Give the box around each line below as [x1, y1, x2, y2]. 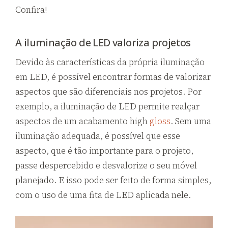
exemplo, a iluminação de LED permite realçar [15, 100, 199, 112]
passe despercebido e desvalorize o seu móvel [15, 159, 197, 172]
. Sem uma [170, 115, 211, 127]
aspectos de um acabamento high [15, 115, 150, 127]
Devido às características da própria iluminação [15, 56, 205, 68]
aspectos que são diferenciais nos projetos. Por [15, 85, 202, 98]
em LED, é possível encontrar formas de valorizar [15, 71, 211, 83]
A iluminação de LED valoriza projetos [15, 36, 191, 49]
